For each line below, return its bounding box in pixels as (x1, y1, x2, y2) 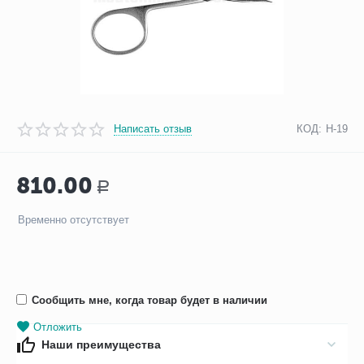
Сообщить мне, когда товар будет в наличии (32, 294, 268, 307)
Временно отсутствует (18, 214, 130, 227)
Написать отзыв (114, 122, 193, 135)
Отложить (33, 321, 83, 334)
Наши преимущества (41, 338, 162, 352)
